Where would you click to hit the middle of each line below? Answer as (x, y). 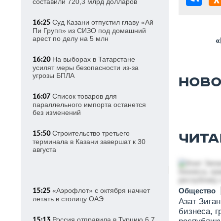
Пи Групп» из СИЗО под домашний (89, 31)
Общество (198, 191)
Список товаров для (84, 96)
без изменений (57, 112)
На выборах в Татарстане (93, 59)
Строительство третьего (90, 133)
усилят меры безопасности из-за (86, 68)
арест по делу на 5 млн (71, 38)
